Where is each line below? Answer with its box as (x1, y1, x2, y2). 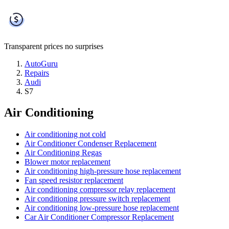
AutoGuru (25, 59, 58, 68)
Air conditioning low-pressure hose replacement (25, 203, 179, 213)
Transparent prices (4, 41, 63, 51)
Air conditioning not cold (25, 130, 106, 139)
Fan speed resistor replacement (25, 176, 123, 185)
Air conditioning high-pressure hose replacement (25, 167, 181, 176)
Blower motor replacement (25, 157, 110, 167)
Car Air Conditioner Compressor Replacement (25, 213, 174, 222)
